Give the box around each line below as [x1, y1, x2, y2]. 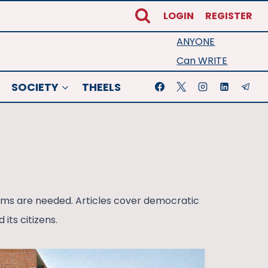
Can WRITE [176, 54, 228, 68]
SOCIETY [11, 79, 59, 95]
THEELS [82, 79, 121, 95]
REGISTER [205, 9, 253, 23]
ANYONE [176, 35, 215, 48]
